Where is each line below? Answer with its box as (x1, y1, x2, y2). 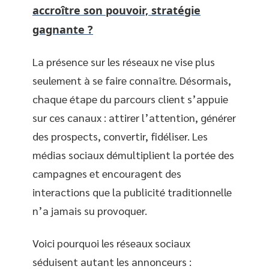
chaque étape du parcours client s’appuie (32, 92, 228, 106)
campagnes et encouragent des (32, 166, 181, 180)
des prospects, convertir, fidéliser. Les (32, 129, 208, 143)
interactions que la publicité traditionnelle (32, 185, 232, 199)
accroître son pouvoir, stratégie (32, 2, 201, 17)
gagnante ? (32, 22, 93, 37)
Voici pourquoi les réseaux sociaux (32, 235, 190, 250)
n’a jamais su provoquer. (32, 204, 147, 217)
